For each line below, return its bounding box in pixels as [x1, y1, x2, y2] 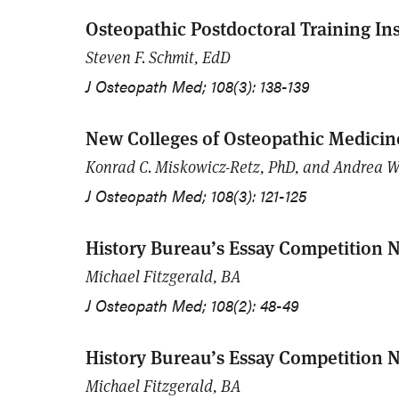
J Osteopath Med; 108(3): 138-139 [85, 75, 310, 98]
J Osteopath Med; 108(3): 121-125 [85, 184, 306, 208]
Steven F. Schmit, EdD [85, 46, 231, 69]
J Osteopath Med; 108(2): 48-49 [85, 294, 299, 317]
